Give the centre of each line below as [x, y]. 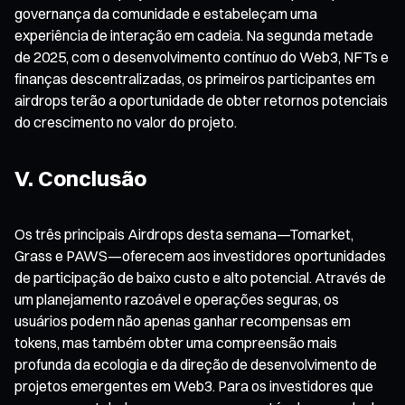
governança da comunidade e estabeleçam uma [166, 13]
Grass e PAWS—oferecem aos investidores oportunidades [200, 255]
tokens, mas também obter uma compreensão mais [176, 342]
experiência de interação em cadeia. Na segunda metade [194, 35]
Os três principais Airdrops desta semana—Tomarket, [184, 234]
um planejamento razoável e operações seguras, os [177, 299]
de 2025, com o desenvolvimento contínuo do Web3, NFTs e [202, 57]
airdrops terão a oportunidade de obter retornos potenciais [201, 100]
